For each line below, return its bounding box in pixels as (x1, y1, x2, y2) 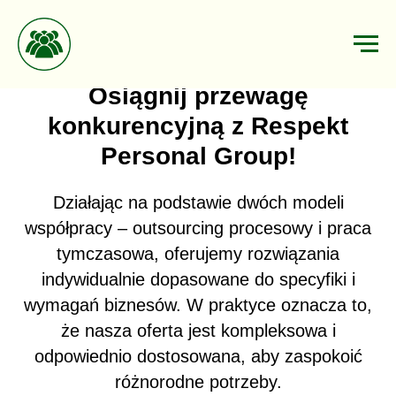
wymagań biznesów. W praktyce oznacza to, (24, 295, 372, 315)
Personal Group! (100, 142, 296, 170)
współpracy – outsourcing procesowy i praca (25, 218, 371, 238)
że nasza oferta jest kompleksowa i (60, 321, 336, 340)
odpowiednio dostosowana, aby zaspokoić (34, 346, 362, 366)
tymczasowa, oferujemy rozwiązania (57, 244, 339, 263)
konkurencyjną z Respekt (48, 112, 348, 140)
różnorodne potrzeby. (114, 372, 282, 392)
